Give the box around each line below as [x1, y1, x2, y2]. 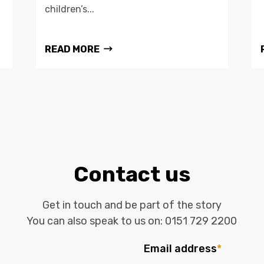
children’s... [44, 3, 94, 15]
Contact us [73, 161, 190, 187]
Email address [144, 242, 217, 255]
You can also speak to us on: [27, 214, 166, 227]
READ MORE [44, 43, 100, 55]
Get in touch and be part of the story [42, 198, 222, 212]
